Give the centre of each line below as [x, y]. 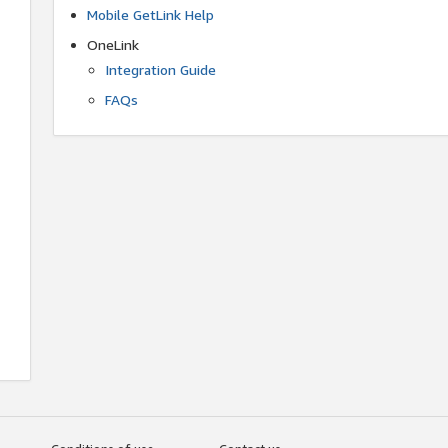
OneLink [113, 44]
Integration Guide [161, 69]
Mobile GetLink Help [151, 14]
